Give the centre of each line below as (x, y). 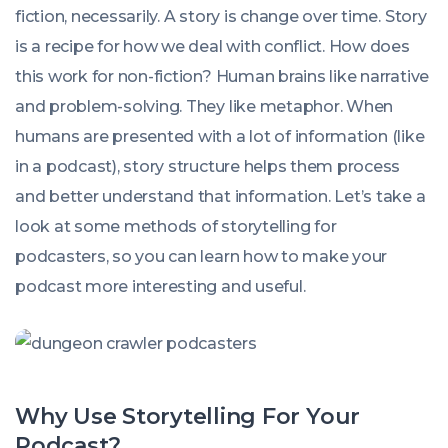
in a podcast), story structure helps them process (208, 166)
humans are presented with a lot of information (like (220, 136)
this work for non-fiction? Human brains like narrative (222, 76)
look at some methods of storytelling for (176, 226)
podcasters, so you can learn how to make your (201, 256)
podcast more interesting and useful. (160, 286)
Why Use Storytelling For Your (188, 416)
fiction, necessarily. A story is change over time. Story (221, 16)
